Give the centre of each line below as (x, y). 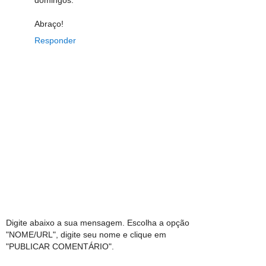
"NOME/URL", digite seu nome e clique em (86, 235)
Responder (55, 40)
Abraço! (49, 23)
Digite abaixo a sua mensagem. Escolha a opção (98, 223)
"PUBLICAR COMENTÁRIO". (60, 247)
